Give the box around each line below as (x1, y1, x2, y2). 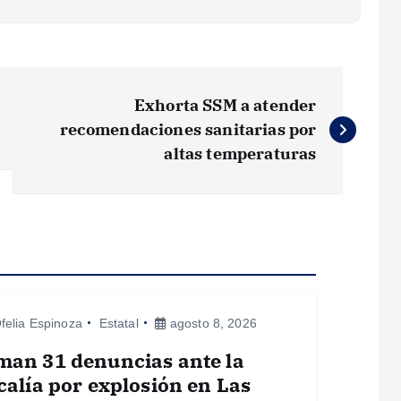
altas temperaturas (164, 142, 317, 164)
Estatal (98, 315, 139, 330)
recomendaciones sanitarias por (59, 118, 317, 140)
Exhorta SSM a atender (133, 94, 317, 115)
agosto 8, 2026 (166, 315, 257, 330)
